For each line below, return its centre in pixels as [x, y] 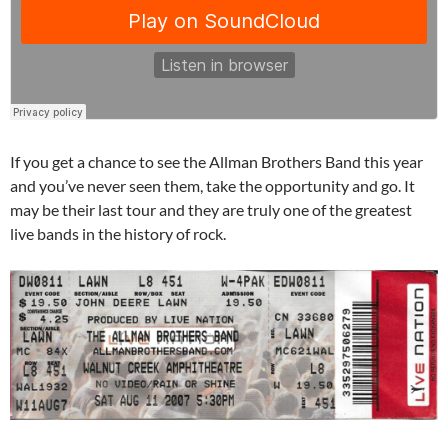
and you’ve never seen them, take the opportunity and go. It [212, 185]
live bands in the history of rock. [118, 233]
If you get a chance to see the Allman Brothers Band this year [216, 161]
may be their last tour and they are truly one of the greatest [211, 209]
